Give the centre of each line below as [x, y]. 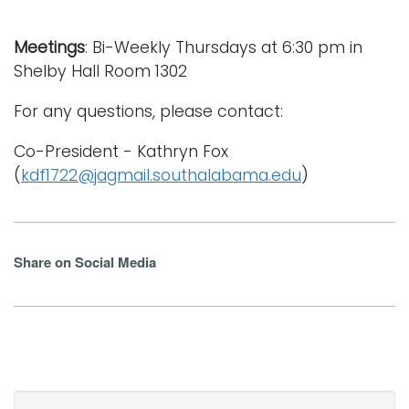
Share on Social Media [85, 262]
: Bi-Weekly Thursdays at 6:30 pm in [224, 48]
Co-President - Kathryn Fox [121, 152]
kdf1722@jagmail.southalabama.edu [161, 176]
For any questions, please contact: [148, 112]
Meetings [49, 48]
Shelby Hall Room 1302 [100, 72]
